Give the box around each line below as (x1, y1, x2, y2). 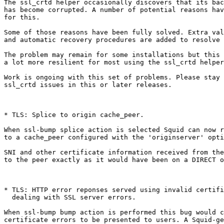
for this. (4, 13, 40, 21)
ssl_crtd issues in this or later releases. (4, 81, 172, 89)
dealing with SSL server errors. (4, 193, 12, 201)
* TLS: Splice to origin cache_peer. (4, 111, 144, 119)
